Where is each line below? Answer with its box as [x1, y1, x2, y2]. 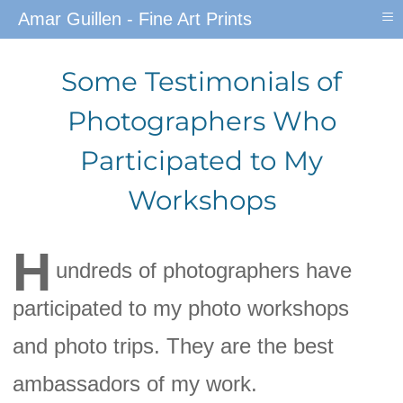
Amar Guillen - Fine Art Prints [18, 9, 252, 29]
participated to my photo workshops [13, 295, 350, 320]
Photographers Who [67, 105, 336, 138]
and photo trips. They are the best [13, 333, 335, 358]
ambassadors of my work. [13, 371, 258, 396]
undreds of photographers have [56, 257, 353, 282]
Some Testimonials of [61, 66, 342, 98]
